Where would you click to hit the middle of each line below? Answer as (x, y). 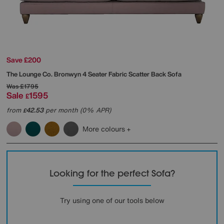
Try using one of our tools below (112, 200)
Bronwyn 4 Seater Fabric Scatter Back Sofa (118, 74)
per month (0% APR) (77, 110)
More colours (105, 129)
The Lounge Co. (30, 74)
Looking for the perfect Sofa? (112, 173)
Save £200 (24, 60)
